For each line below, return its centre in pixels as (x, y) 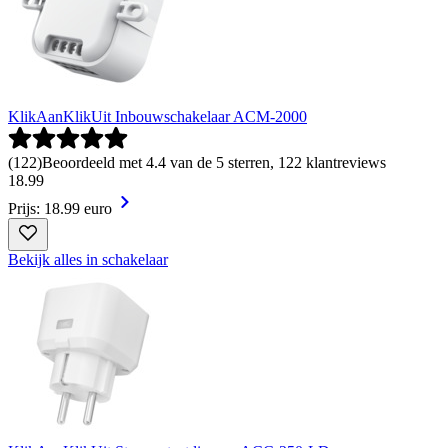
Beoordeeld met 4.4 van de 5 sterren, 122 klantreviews (214, 163)
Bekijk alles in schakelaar (88, 260)
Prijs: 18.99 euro (60, 209)
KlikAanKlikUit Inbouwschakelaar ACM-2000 (157, 117)
